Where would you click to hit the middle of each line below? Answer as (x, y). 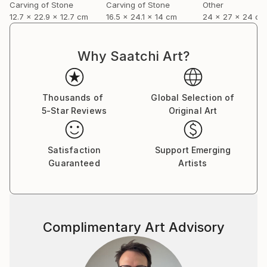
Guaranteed (74, 163)
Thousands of (73, 97)
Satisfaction (74, 150)
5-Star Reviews (74, 111)
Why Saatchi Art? (133, 56)
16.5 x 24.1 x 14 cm (142, 17)
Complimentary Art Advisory (133, 227)
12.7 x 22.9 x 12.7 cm (49, 17)
